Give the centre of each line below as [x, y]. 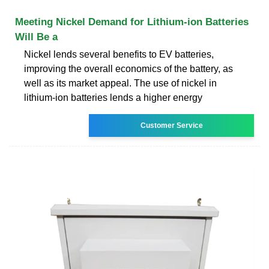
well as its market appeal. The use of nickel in [120, 83]
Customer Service [171, 125]
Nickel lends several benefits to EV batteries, [119, 54]
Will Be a [36, 37]
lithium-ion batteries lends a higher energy [113, 97]
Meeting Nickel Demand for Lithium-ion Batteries [132, 22]
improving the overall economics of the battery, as [128, 68]
